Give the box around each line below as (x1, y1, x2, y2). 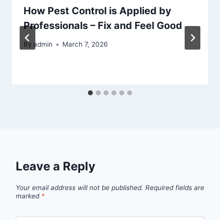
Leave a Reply (16, 159, 95, 174)
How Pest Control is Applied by (24, 4, 171, 17)
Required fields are (145, 184, 204, 192)
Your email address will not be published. (16, 184, 143, 192)
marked (16, 192, 41, 200)
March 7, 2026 (62, 40, 108, 49)
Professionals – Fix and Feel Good (24, 19, 182, 31)
